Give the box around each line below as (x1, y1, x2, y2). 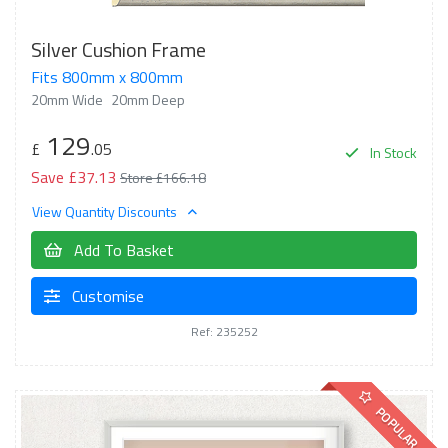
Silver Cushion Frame (31, 34, 206, 65)
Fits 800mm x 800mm (31, 65, 183, 89)
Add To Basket (70, 237, 174, 262)
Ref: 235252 (190, 321, 258, 341)
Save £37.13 (31, 165, 116, 189)
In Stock (367, 142, 417, 163)
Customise (68, 283, 144, 308)
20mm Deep (111, 89, 185, 110)
